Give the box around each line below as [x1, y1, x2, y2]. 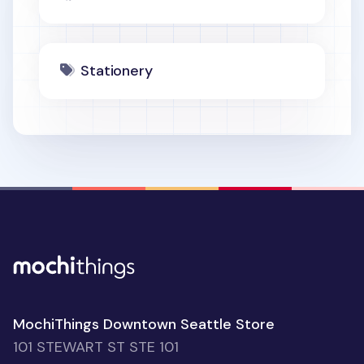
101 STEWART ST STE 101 [13, 337, 179, 357]
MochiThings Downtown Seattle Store [13, 314, 275, 335]
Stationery [80, 61, 153, 80]
